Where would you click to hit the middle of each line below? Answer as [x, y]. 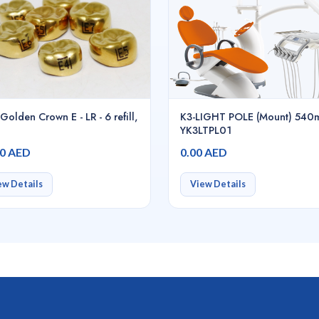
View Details [218, 184]
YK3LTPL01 [206, 130]
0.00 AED [204, 152]
